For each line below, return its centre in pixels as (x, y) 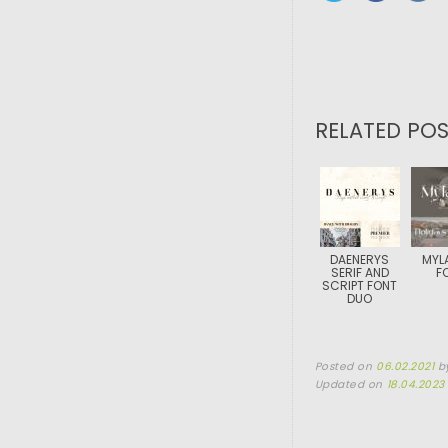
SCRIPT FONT (360, 285)
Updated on (350, 384)
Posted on (345, 366)
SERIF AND (359, 272)
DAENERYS (360, 259)
